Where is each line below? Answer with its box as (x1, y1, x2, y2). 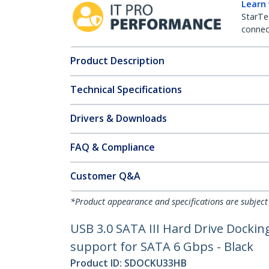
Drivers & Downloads (70, 112, 167, 125)
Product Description (70, 54, 165, 67)
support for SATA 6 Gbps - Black (70, 238, 253, 255)
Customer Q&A (70, 169, 141, 183)
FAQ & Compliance (70, 141, 155, 154)
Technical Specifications (70, 83, 182, 96)
